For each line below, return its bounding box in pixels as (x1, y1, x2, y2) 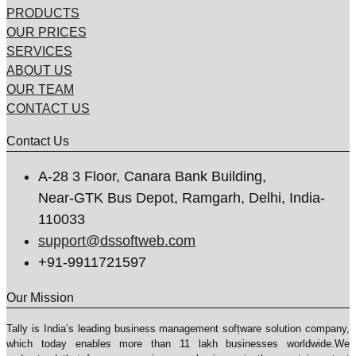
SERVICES (6, 44, 72, 59)
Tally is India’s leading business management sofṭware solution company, (6, 323, 350, 335)
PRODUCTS (6, 6, 79, 21)
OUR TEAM (6, 83, 74, 97)
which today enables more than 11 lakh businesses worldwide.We (6, 338, 350, 350)
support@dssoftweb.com (38, 233, 195, 250)
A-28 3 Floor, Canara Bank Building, (38, 168, 266, 185)
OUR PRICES (6, 25, 87, 40)
